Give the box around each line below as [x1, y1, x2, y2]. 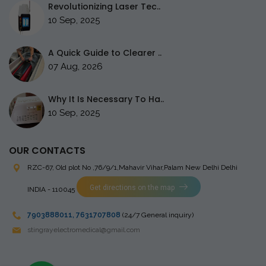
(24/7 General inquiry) [122, 211, 194, 219]
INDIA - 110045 [27, 185, 75, 194]
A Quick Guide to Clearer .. [48, 47, 161, 59]
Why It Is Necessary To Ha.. [48, 93, 164, 105]
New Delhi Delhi [185, 163, 237, 172]
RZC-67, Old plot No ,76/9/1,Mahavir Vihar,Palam [27, 163, 185, 172]
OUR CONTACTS [9, 144, 85, 157]
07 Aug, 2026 [48, 61, 103, 72]
